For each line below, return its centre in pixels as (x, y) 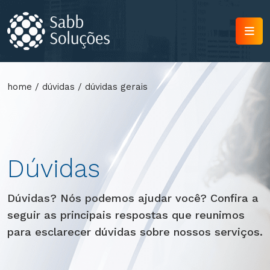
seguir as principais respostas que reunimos (126, 215)
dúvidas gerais (116, 86)
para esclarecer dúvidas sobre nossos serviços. (135, 231)
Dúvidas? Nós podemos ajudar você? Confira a (133, 198)
